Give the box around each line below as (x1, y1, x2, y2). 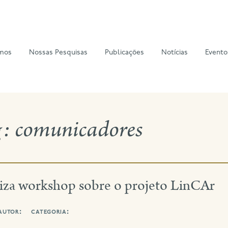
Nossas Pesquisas (29, 49, 88, 56)
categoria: (31, 208, 70, 216)
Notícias (161, 49, 188, 56)
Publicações (105, 49, 145, 56)
